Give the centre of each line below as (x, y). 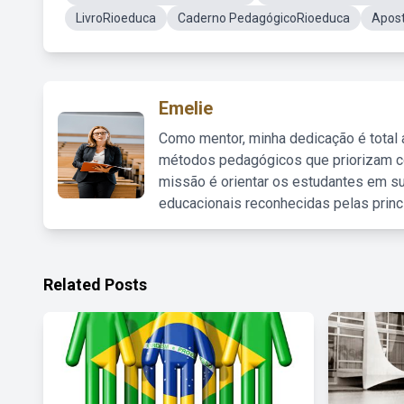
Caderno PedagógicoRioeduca (264, 18)
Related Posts (95, 285)
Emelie (186, 108)
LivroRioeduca (116, 18)
